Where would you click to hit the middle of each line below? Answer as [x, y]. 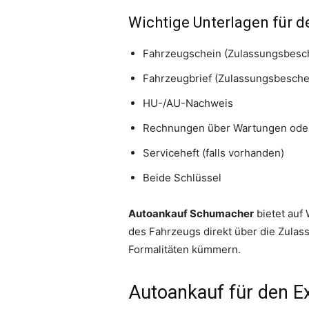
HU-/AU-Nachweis [188, 103]
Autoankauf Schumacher [191, 214]
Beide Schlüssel [182, 178]
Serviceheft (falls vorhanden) [213, 153]
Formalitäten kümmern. [185, 250]
